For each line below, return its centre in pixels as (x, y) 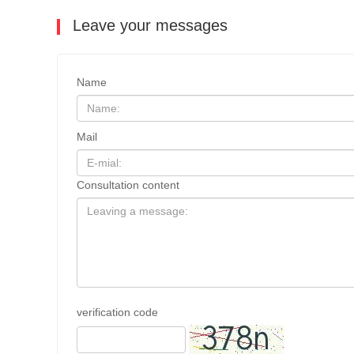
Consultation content (128, 185)
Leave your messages (148, 26)
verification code (117, 313)
